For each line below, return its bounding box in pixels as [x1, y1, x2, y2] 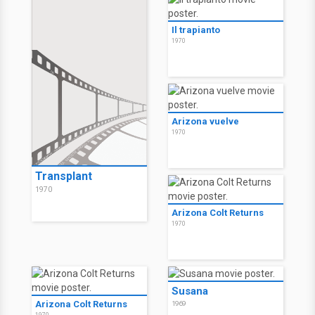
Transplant [35, 169, 92, 184]
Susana [172, 285, 208, 298]
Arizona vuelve [172, 116, 239, 127]
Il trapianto [172, 25, 220, 36]
